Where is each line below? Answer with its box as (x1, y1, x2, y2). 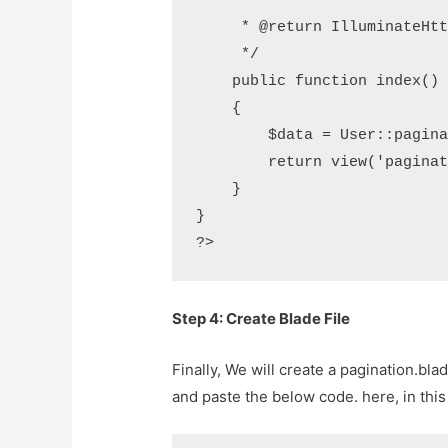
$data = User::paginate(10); (196, 127, 269, 145)
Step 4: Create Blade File (172, 309, 351, 329)
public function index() (196, 73, 233, 91)
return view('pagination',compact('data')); (196, 154, 269, 172)
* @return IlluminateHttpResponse (196, 19, 242, 37)
